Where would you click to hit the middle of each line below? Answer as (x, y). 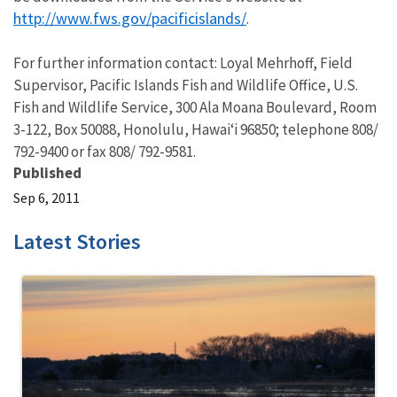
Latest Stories (77, 241)
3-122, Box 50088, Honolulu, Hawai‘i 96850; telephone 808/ (196, 129)
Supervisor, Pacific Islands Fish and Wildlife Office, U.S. (186, 85)
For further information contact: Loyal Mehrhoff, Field (183, 63)
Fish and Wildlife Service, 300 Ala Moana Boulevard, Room (195, 107)
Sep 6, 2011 (47, 198)
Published (47, 173)
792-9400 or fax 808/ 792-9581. (105, 152)
